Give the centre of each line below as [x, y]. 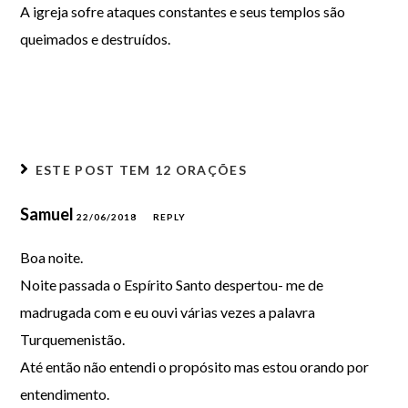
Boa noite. [52, 257]
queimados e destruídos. [96, 39]
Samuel [49, 214]
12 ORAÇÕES [200, 170]
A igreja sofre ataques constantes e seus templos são [183, 11]
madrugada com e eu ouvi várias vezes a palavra [168, 312]
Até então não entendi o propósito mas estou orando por [195, 367]
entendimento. [65, 394]
